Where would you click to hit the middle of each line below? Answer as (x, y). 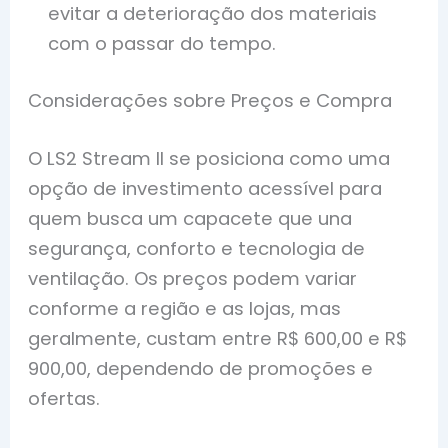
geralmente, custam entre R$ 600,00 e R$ (218, 338)
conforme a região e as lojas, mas (185, 308)
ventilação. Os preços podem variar (193, 278)
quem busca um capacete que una (190, 218)
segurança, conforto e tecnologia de (197, 248)
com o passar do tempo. (162, 44)
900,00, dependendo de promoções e (201, 368)
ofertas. (64, 398)
